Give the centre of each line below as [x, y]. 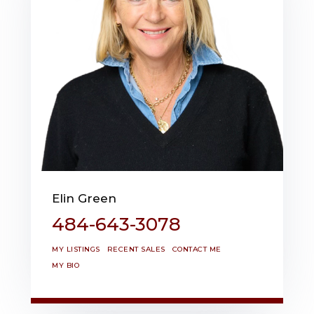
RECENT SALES [136, 249]
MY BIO [66, 265]
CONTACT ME [197, 249]
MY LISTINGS [76, 249]
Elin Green [84, 198]
